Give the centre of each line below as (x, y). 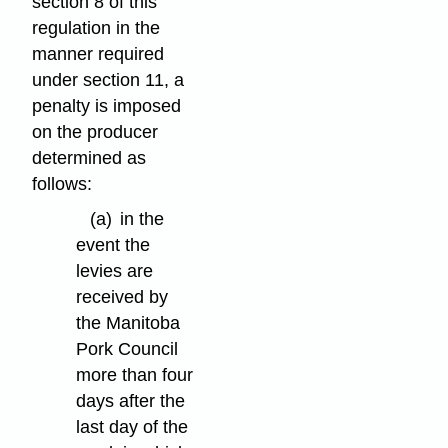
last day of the (132, 426)
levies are (115, 270)
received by (122, 296)
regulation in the (96, 27)
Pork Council (127, 348)
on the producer (95, 131)
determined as (89, 157)
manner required (98, 53)
